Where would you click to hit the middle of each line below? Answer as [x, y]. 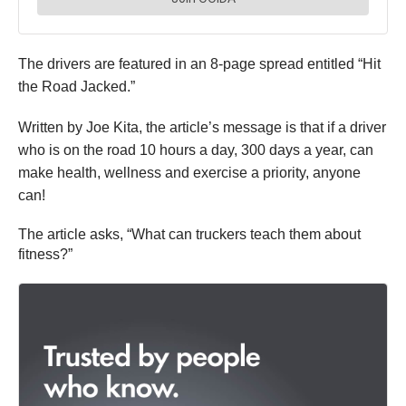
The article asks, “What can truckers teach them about [189, 235]
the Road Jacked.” [77, 87]
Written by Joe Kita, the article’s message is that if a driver [202, 128]
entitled [331, 64]
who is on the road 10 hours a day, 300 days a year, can [196, 150]
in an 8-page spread [239, 64]
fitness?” [45, 255]
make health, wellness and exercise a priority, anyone [189, 173]
